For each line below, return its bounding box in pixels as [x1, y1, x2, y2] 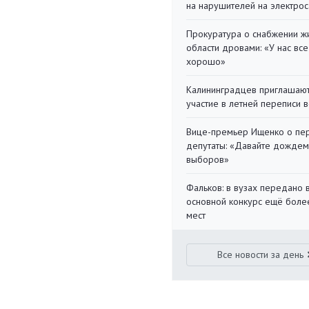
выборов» [186, 153, 229, 166]
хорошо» [186, 55, 226, 68]
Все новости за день [217, 248, 304, 261]
